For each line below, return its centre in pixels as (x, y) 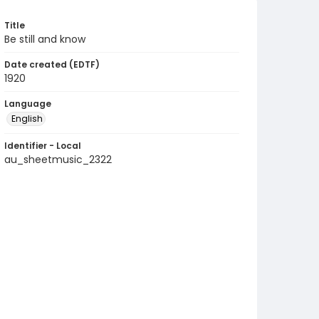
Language (28, 104)
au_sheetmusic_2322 (58, 159)
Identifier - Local (43, 146)
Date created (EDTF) (52, 64)
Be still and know (45, 39)
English (27, 119)
